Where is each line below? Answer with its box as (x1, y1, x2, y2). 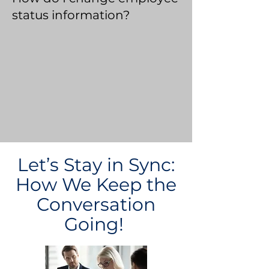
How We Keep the (16, 174, 177, 196)
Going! (64, 213, 128, 235)
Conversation (37, 193, 156, 216)
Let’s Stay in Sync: (17, 154, 175, 176)
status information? (12, 8, 130, 22)
